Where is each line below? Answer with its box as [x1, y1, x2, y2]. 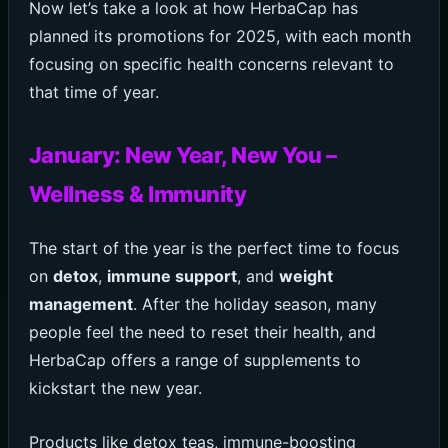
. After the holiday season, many [132, 294, 377, 315]
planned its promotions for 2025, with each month [28, 26, 411, 47]
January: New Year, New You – [28, 142, 337, 169]
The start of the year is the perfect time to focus [28, 238, 399, 259]
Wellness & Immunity [28, 181, 247, 208]
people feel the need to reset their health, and [28, 322, 376, 343]
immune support [106, 266, 237, 287]
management [28, 294, 133, 315]
